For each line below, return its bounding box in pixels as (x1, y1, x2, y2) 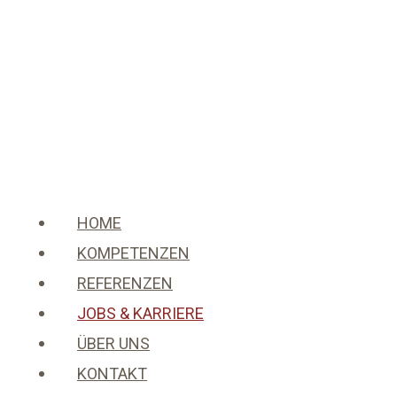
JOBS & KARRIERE (77, 304, 204, 323)
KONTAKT (77, 364, 147, 383)
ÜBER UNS (77, 334, 150, 353)
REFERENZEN (77, 274, 173, 292)
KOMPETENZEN (77, 244, 190, 262)
